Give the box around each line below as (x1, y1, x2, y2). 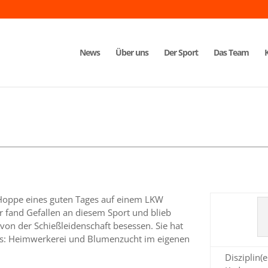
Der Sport (164, 47, 198, 58)
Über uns (115, 47, 148, 58)
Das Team (214, 47, 249, 58)
